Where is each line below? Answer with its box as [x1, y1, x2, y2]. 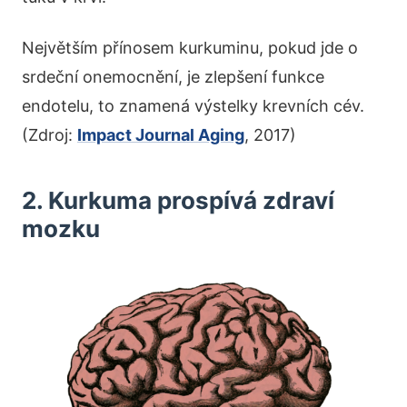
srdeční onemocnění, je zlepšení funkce [22, 67, 324, 87]
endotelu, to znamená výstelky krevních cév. [22, 96, 364, 116]
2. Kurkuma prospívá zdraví [22, 186, 334, 215]
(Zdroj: [22, 125, 77, 145]
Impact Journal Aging [77, 125, 244, 145]
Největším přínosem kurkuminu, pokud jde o [22, 38, 358, 58]
